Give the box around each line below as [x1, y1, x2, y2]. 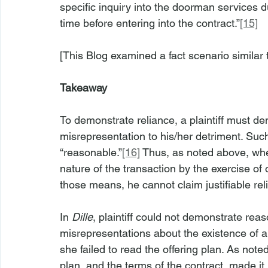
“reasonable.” [60, 146, 122, 159]
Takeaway [60, 81, 107, 94]
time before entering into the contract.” [60, 17, 240, 29]
